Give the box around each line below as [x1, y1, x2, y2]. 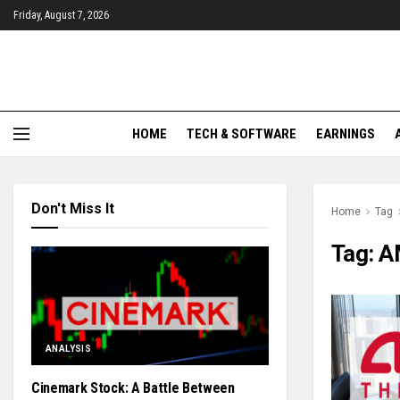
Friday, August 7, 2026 [13, 9, 109, 21]
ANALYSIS [46, 344, 92, 354]
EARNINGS [316, 126, 375, 142]
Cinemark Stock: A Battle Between [31, 379, 235, 396]
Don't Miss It [31, 200, 114, 217]
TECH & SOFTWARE [187, 126, 296, 142]
